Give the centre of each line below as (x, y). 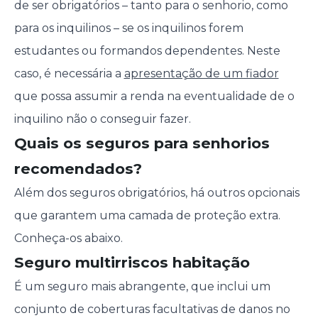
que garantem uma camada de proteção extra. (147, 216)
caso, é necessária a (69, 74)
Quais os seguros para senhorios (142, 143)
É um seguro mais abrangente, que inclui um (142, 287)
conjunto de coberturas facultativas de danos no (152, 309)
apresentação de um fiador (201, 74)
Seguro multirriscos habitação (132, 263)
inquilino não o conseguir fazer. (102, 119)
